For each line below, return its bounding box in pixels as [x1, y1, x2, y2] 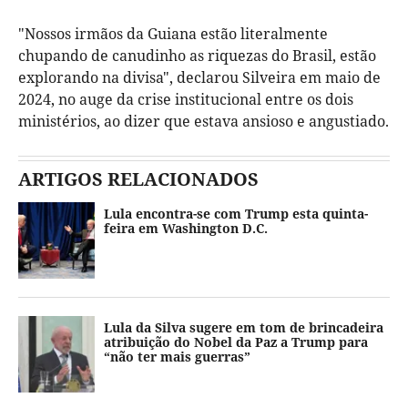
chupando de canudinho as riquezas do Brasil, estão [18, 45, 376, 66]
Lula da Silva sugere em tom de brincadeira [104, 318, 383, 336]
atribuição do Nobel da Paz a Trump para [104, 332, 368, 351]
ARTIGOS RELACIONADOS [18, 166, 259, 191]
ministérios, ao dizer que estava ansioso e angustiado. [18, 110, 389, 131]
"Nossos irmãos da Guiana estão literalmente [18, 23, 328, 44]
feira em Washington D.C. [104, 219, 268, 237]
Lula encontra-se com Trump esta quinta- [104, 204, 368, 222]
